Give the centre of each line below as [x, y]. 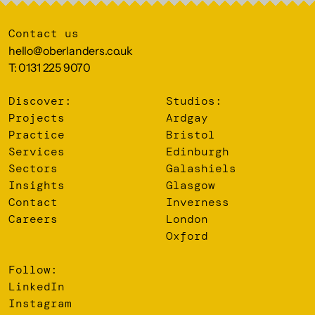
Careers [33, 219]
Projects [37, 118]
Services [37, 152]
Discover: [40, 101]
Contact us [44, 33]
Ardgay [187, 118]
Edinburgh [197, 152]
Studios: [194, 101]
